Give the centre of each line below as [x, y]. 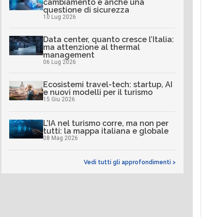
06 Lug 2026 [59, 62]
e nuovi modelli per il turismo [98, 93]
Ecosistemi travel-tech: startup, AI [108, 85]
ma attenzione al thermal [91, 47]
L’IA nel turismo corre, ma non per [106, 123]
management [69, 55]
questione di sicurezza [86, 10]
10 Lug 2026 [59, 17]
